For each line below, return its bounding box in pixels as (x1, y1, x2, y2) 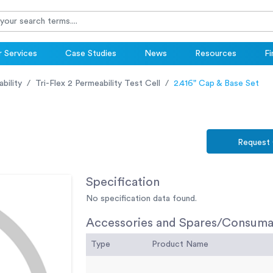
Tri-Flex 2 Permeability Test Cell (35, 79, 160, 88)
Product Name (152, 240, 208, 249)
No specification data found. (86, 194, 197, 204)
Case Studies (65, 49, 116, 58)
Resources (195, 49, 236, 58)
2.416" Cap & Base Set (174, 79, 259, 88)
